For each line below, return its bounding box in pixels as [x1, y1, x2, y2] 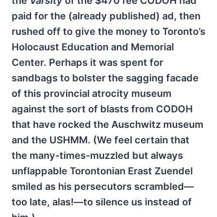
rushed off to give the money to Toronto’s [12, 25, 205, 37]
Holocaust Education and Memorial [12, 41, 174, 53]
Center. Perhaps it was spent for [12, 56, 163, 68]
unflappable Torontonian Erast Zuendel [12, 165, 193, 177]
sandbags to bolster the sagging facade [12, 72, 199, 84]
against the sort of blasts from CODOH [12, 103, 193, 115]
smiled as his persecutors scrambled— [12, 180, 194, 192]
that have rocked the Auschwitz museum [12, 118, 203, 130]
